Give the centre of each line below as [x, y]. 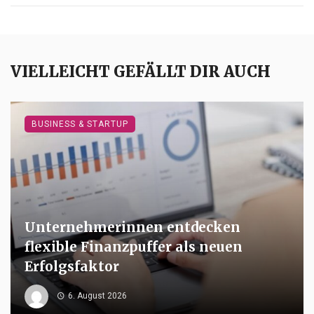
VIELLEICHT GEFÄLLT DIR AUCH [141, 72]
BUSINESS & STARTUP [80, 124]
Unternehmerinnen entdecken [132, 227]
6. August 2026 [97, 296]
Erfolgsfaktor [72, 267]
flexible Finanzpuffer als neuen [134, 247]
